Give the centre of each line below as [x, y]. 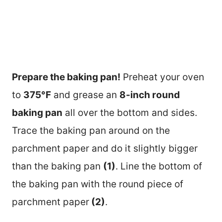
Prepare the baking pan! [66, 77]
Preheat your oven [162, 77]
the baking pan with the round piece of [98, 184]
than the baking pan [57, 166]
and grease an [85, 95]
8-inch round [150, 95]
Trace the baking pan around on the [91, 130]
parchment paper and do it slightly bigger [105, 148]
